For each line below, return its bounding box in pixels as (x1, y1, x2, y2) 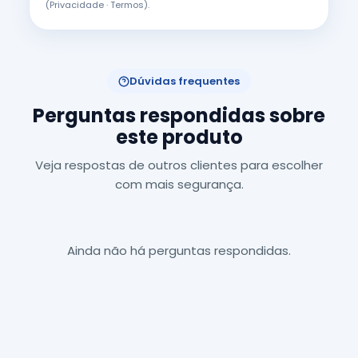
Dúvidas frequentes (129, 74, 240, 89)
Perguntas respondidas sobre (33, 102, 325, 129)
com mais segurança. (114, 176, 244, 193)
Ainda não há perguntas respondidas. (67, 242, 291, 259)
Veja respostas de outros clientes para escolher (35, 157, 323, 173)
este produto (115, 124, 243, 150)
